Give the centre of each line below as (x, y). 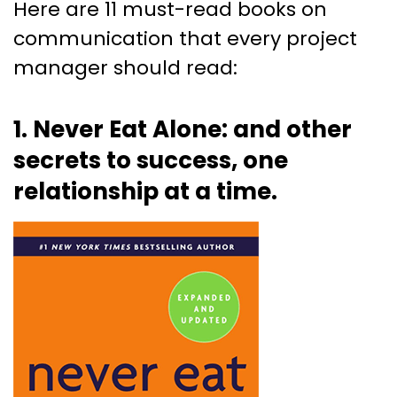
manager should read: (125, 67)
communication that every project (185, 38)
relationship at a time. (145, 191)
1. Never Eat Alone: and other (183, 129)
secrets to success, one (151, 160)
